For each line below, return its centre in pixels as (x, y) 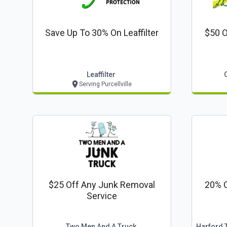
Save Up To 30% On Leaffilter (102, 33)
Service (102, 196)
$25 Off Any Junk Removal (102, 185)
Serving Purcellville (105, 84)
